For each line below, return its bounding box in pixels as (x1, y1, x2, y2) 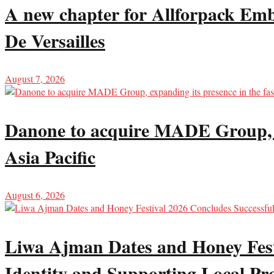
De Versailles (5, 26, 105, 54)
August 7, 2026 (5, 72, 65, 85)
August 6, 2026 (5, 188, 65, 201)
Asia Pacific (5, 143, 95, 170)
